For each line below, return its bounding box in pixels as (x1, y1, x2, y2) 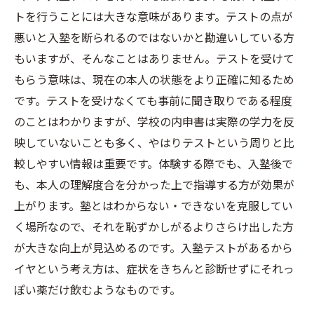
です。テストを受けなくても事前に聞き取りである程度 (14, 92, 292, 109)
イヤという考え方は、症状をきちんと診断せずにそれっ (14, 260, 294, 277)
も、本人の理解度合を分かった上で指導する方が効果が (14, 176, 294, 193)
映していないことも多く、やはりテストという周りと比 (14, 134, 294, 151)
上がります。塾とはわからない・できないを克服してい (14, 197, 293, 214)
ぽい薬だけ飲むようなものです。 (14, 281, 181, 298)
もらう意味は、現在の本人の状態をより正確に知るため (14, 71, 294, 88)
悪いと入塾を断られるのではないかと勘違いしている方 (14, 29, 294, 46)
